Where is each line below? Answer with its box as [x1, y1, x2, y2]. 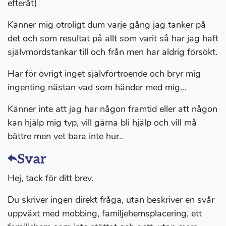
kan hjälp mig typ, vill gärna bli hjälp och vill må [8, 117, 197, 129]
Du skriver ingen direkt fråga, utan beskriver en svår [8, 194, 214, 206]
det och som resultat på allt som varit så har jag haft [8, 32, 218, 45]
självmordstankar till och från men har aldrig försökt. [8, 46, 217, 59]
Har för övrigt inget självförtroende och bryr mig [8, 68, 201, 80]
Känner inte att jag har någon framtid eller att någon [8, 103, 217, 116]
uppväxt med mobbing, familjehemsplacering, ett [8, 207, 202, 220]
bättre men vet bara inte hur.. [8, 130, 123, 143]
